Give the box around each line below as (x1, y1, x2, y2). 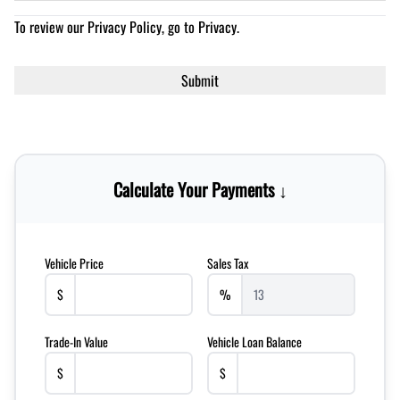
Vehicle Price (45, 254, 104, 273)
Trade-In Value (45, 332, 108, 352)
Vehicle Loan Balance (207, 332, 302, 352)
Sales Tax (207, 254, 248, 273)
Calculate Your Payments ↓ (112, 176, 287, 204)
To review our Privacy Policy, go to (14, 16, 198, 38)
